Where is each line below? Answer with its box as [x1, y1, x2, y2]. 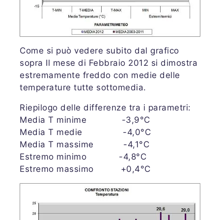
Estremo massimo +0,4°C [20, 164, 151, 174]
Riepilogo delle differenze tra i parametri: [20, 103, 191, 113]
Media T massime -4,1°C [20, 139, 149, 150]
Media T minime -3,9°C [20, 115, 150, 125]
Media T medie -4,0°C [20, 127, 151, 137]
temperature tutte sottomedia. [20, 82, 146, 93]
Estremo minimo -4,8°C [20, 152, 146, 162]
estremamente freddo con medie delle [20, 70, 180, 81]
